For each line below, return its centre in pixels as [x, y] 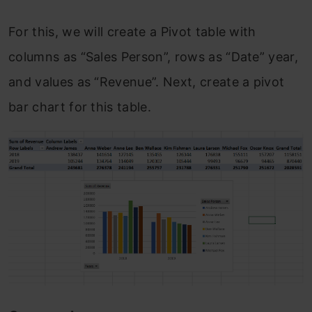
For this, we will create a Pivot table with [132, 31]
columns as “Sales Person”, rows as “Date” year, [154, 56]
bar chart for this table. [80, 107]
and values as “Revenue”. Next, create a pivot [147, 81]
